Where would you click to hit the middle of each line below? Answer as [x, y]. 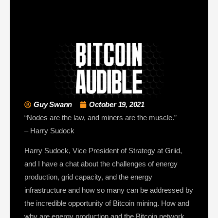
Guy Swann [53, 105]
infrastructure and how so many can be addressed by [109, 190]
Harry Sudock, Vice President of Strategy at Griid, [103, 151]
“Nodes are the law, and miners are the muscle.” [100, 118]
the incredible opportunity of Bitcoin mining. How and [107, 203]
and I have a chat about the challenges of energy [101, 164]
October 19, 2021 [117, 105]
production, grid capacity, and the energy [88, 177]
